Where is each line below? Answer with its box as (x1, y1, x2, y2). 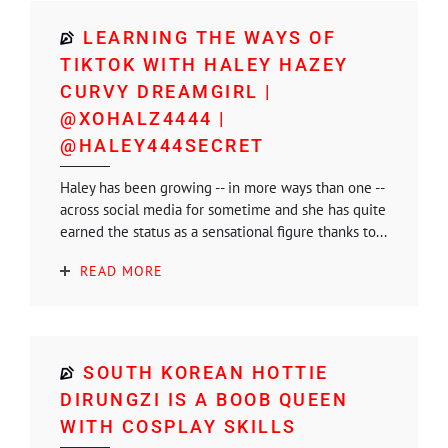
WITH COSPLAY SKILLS (60, 415, 297, 437)
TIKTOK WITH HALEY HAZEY (60, 53, 349, 75)
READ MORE (80, 261, 163, 280)
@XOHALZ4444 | (60, 107, 226, 129)
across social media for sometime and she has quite (60, 199, 386, 219)
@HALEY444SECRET (60, 134, 265, 156)
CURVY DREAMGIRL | (60, 80, 272, 102)
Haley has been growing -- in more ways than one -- (60, 177, 384, 197)
